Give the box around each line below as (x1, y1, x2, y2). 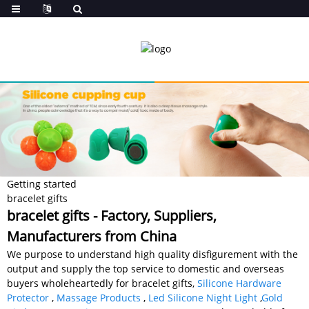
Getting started (7, 177, 77, 190)
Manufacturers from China (7, 226, 177, 246)
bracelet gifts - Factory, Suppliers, (7, 206, 217, 225)
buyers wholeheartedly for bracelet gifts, (7, 276, 197, 290)
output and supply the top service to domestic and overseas (7, 261, 284, 275)
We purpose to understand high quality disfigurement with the (7, 247, 298, 261)
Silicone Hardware (197, 276, 281, 290)
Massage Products (57, 290, 141, 304)
